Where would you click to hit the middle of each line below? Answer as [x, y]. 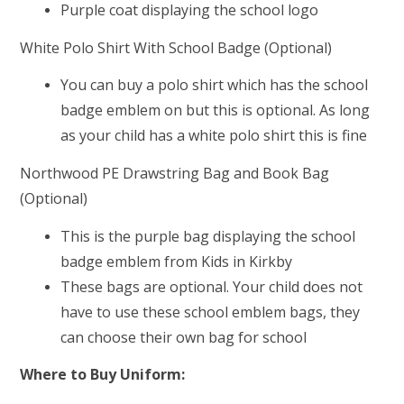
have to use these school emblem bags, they [211, 312]
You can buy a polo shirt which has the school [215, 85]
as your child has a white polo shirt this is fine [214, 136]
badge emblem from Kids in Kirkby [177, 261]
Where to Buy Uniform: [103, 375]
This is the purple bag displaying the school [208, 236]
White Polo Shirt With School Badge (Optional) [176, 47]
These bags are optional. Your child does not [212, 286]
